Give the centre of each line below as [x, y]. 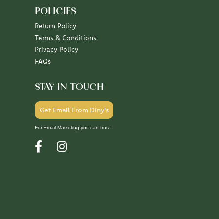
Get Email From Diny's [74, 110]
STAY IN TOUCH [69, 88]
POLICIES [55, 12]
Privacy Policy [56, 50]
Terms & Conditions [66, 38]
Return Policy [55, 26]
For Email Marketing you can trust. [73, 128]
